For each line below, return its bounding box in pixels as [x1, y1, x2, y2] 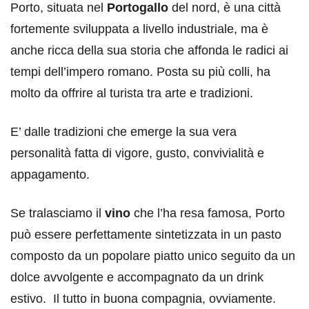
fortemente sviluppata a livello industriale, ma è [10, 22, 268, 36]
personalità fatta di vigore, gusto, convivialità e [10, 146, 264, 160]
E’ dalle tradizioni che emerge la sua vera [10, 125, 237, 139]
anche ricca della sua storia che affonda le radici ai [10, 43, 288, 57]
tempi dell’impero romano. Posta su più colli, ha [10, 65, 270, 79]
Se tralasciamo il [10, 206, 105, 220]
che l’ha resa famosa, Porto [130, 206, 285, 220]
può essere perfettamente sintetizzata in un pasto [10, 228, 281, 241]
